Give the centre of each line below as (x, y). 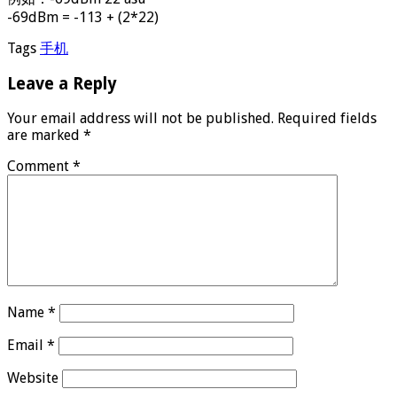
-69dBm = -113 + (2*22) (83, 17)
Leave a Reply (62, 84)
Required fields (327, 119)
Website (33, 378)
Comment (40, 167)
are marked (45, 136)
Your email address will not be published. (140, 119)
